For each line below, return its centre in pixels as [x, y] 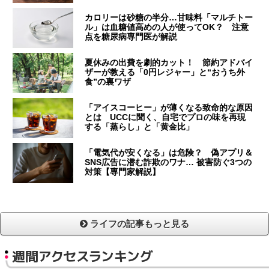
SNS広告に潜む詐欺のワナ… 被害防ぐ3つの [168, 162]
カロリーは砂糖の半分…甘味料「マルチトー [169, 17]
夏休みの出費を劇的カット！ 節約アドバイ [169, 62]
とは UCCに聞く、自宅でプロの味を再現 [165, 117]
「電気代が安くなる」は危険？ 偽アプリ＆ [169, 152]
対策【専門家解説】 [123, 171]
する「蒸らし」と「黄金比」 [140, 126]
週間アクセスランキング [83, 256]
